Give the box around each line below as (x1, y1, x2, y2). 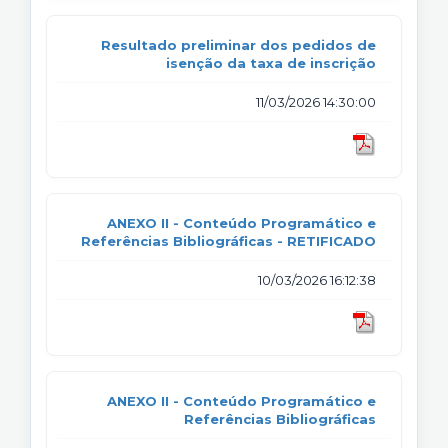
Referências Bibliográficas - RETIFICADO (81, 232, 376, 249)
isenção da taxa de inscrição (166, 54, 376, 71)
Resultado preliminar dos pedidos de (101, 36, 376, 53)
